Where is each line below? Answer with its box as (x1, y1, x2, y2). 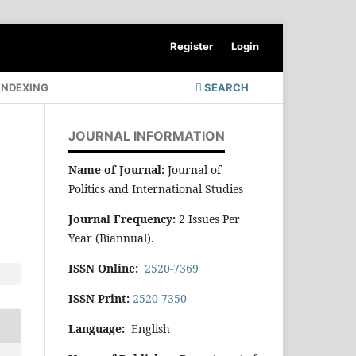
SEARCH (202, 80, 249, 94)
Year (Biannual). (68, 230, 154, 246)
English (125, 320, 170, 336)
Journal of (164, 161, 221, 177)
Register (170, 39, 214, 52)
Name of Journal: (68, 161, 164, 177)
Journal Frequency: (68, 211, 179, 226)
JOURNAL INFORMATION (68, 127, 225, 144)
